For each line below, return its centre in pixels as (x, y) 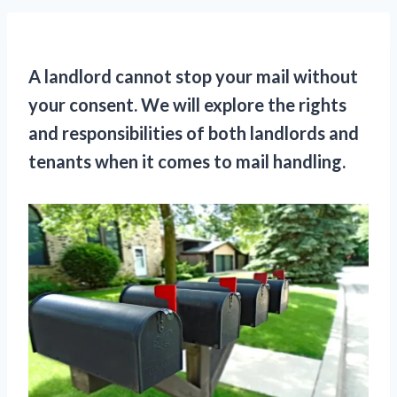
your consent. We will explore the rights (187, 105)
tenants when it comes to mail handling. (187, 161)
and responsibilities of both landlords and (194, 133)
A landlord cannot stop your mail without (193, 76)
